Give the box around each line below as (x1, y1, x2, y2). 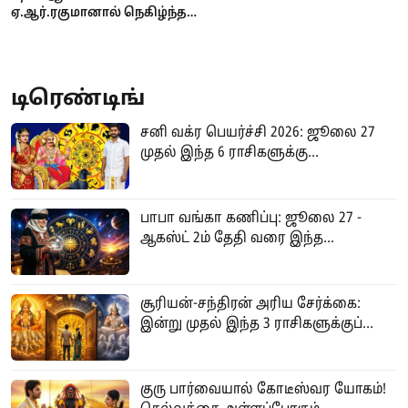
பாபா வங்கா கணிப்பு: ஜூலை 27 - (140, 209, 362, 228)
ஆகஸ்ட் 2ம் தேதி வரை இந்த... (140, 229, 334, 248)
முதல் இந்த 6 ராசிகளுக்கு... (140, 143, 319, 162)
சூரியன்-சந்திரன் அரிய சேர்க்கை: (140, 294, 361, 313)
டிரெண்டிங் (11, 86, 145, 113)
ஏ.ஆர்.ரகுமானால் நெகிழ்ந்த (11, 4, 187, 21)
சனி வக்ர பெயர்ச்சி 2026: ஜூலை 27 (140, 123, 375, 142)
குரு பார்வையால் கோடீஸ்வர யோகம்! (140, 380, 386, 399)
